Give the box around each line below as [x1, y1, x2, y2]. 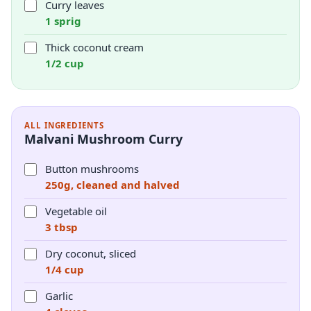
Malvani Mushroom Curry [24, 131, 183, 147]
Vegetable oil [45, 204, 107, 218]
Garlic [45, 289, 73, 303]
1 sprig [45, 14, 81, 28]
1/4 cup [45, 262, 84, 276]
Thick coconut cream [45, 40, 144, 54]
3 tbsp [45, 220, 78, 234]
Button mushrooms [45, 162, 139, 176]
